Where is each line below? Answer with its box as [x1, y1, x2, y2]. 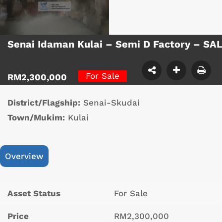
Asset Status [7, 188, 60, 199]
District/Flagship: [7, 98, 80, 108]
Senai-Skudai [83, 98, 140, 108]
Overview [5, 151, 44, 162]
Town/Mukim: [7, 112, 65, 123]
